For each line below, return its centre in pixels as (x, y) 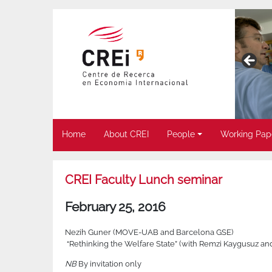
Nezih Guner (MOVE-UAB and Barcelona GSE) (149, 233)
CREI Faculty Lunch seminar (144, 180)
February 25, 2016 (115, 207)
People (181, 134)
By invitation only (109, 264)
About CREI (126, 134)
